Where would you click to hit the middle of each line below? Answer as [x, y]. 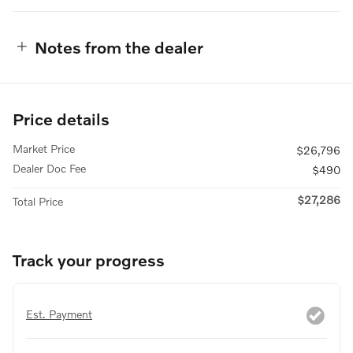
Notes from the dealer [119, 46]
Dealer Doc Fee [49, 168]
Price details [61, 118]
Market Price [44, 148]
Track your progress [89, 259]
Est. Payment [59, 314]
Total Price [38, 201]
